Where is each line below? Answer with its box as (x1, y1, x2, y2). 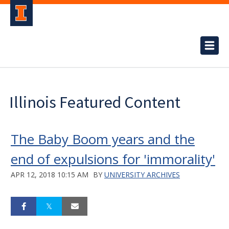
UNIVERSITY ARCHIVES (104, 170, 180, 179)
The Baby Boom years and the (11, 130, 195, 148)
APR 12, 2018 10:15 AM (11, 170, 88, 179)
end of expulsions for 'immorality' (11, 150, 215, 168)
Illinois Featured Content (9, 92, 180, 112)
